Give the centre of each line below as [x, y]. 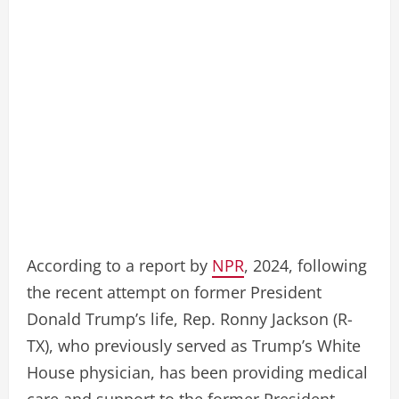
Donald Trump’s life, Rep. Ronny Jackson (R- [190, 318]
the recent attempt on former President [174, 292]
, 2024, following [305, 265]
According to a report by [119, 265]
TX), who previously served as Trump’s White [194, 345]
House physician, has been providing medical [197, 372]
